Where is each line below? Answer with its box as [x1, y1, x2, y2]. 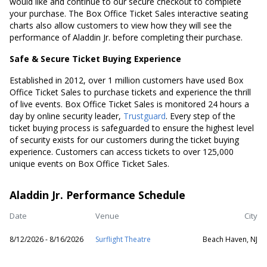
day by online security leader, [10, 110, 123, 122]
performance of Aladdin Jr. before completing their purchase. [10, 32, 243, 43]
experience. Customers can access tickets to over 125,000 [10, 146, 234, 157]
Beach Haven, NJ [203, 234, 257, 244]
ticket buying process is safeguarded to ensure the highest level [10, 122, 254, 133]
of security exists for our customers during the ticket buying [10, 134, 239, 145]
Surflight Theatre [95, 234, 151, 244]
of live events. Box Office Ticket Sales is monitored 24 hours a [10, 98, 249, 110]
